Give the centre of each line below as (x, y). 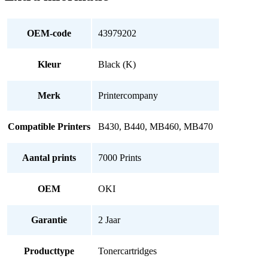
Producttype (49, 251)
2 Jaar (109, 220)
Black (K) (117, 64)
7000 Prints (120, 157)
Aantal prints (49, 157)
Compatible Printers (49, 126)
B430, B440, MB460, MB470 (156, 126)
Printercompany (128, 95)
